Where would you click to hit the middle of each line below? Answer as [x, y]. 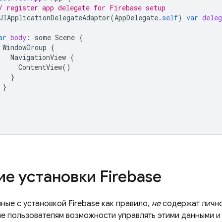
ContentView [40, 67]
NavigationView [38, 57]
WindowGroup [25, 47]
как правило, [126, 204]
